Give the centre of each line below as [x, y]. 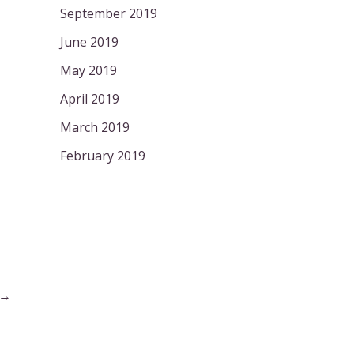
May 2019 [88, 70]
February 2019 [103, 155]
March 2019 [95, 127]
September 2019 [109, 13]
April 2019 [90, 98]
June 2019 [89, 41]
